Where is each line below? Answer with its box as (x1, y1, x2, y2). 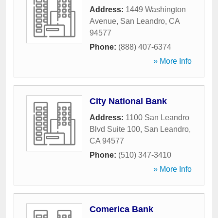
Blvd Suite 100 (90, 125, 140, 133)
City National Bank (90, 96, 167, 106)
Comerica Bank (90, 204, 153, 214)
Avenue (90, 17, 116, 25)
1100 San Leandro (126, 113, 189, 122)
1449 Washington (126, 5, 186, 14)
